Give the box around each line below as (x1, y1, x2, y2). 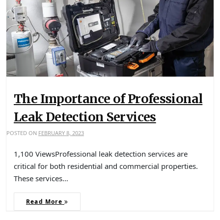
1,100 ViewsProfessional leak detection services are (14, 148, 188, 159)
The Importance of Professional (14, 90, 203, 107)
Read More (26, 197, 64, 206)
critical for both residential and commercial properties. (14, 161, 198, 171)
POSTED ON (6, 129, 38, 137)
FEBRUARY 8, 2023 (38, 129, 84, 137)
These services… (14, 173, 68, 183)
